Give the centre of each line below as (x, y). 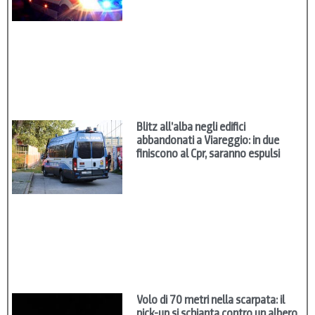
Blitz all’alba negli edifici (191, 127)
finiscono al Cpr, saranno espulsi (208, 154)
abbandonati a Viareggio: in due (208, 141)
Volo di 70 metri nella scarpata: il (211, 300)
